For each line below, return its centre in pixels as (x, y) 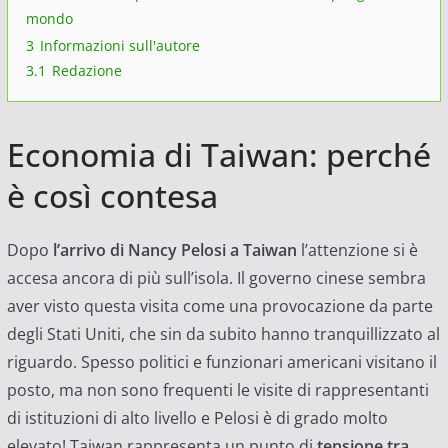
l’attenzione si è (357, 249)
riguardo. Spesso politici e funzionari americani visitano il (221, 361)
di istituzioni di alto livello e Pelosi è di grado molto (197, 417)
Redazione (86, 70)
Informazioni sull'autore (119, 45)
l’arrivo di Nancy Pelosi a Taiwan (174, 249)
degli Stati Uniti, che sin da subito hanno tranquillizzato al (223, 333)
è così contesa (112, 195)
